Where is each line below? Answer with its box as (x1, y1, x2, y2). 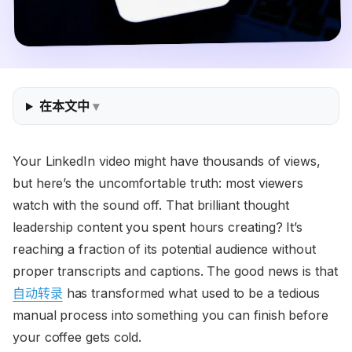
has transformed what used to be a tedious (62, 285, 321, 302)
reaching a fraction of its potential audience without (13, 241, 316, 258)
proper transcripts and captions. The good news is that (13, 263, 338, 280)
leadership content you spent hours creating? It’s (13, 219, 303, 236)
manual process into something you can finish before (13, 307, 328, 324)
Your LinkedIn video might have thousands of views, (13, 153, 321, 170)
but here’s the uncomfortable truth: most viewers (13, 175, 304, 192)
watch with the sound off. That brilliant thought (13, 197, 290, 214)
